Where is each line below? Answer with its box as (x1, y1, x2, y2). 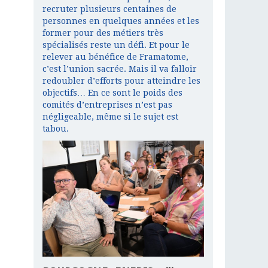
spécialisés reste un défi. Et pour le (42, 40, 190, 50)
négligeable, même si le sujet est (42, 112, 178, 122)
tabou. (42, 124, 69, 134)
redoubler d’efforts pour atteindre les (42, 76, 200, 86)
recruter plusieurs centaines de (42, 4, 176, 14)
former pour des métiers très (42, 28, 163, 38)
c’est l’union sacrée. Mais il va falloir (42, 64, 197, 74)
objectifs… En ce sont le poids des (42, 88, 182, 98)
